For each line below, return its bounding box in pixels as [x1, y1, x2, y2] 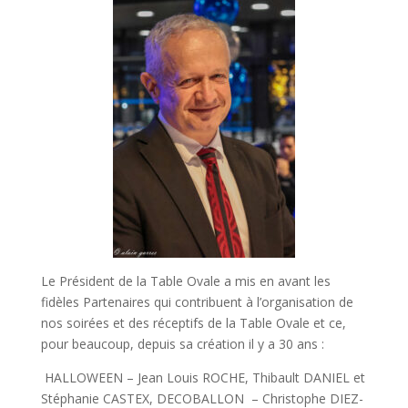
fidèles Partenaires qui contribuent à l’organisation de [40, 292, 353, 311]
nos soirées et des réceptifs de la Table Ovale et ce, [40, 313, 346, 331]
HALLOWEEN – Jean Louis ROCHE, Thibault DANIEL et [40, 368, 365, 386]
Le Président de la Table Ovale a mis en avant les [40, 271, 331, 290]
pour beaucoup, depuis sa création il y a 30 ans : [40, 334, 324, 352]
